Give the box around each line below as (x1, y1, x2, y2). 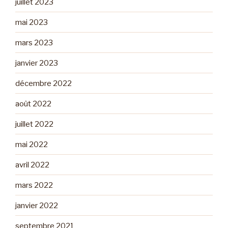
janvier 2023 (15, 58, 58, 68)
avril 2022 (15, 160, 49, 169)
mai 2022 (15, 139, 48, 149)
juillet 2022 (15, 119, 53, 129)
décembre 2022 (15, 78, 72, 88)
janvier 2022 (15, 201, 58, 210)
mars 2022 (15, 180, 53, 190)
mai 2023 (15, 17, 48, 27)
